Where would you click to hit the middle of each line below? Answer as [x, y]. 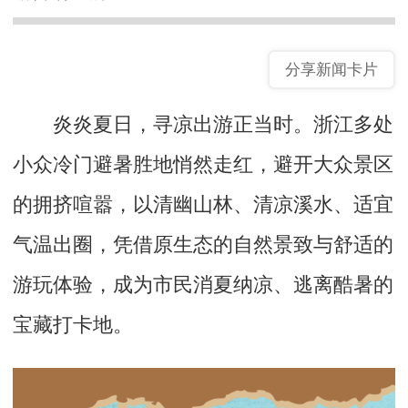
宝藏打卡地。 [73, 322]
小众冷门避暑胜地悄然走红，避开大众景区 [203, 162]
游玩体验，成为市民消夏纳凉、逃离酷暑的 [203, 282]
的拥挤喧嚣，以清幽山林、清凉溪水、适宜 [203, 202]
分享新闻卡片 [331, 69]
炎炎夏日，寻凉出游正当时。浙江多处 [203, 122]
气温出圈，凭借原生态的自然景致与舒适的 [203, 242]
